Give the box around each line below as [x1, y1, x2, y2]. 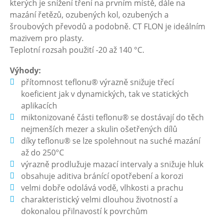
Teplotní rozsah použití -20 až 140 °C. [10, 44, 144, 55]
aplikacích [21, 100, 58, 111]
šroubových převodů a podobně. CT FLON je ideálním [10, 21, 205, 32]
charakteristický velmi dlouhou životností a [21, 194, 178, 205]
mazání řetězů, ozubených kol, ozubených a [10, 9, 169, 20]
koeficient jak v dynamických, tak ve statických [21, 88, 189, 99]
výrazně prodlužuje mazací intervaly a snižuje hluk [21, 159, 204, 170]
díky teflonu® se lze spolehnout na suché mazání [21, 135, 201, 146]
